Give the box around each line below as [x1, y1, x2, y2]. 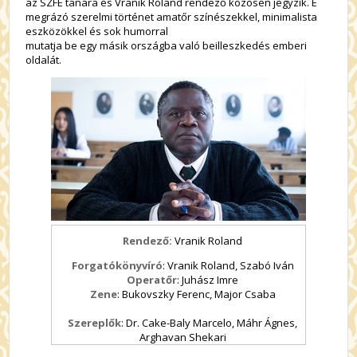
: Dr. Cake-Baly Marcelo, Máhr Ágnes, [121, 316, 297, 331]
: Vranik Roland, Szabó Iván [162, 258, 294, 273]
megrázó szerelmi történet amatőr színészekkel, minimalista [25, 10, 318, 25]
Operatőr [127, 273, 177, 288]
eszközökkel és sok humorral [25, 24, 169, 39]
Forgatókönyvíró [71, 258, 163, 273]
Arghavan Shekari [139, 330, 226, 345]
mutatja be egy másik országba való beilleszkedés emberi [25, 38, 308, 53]
